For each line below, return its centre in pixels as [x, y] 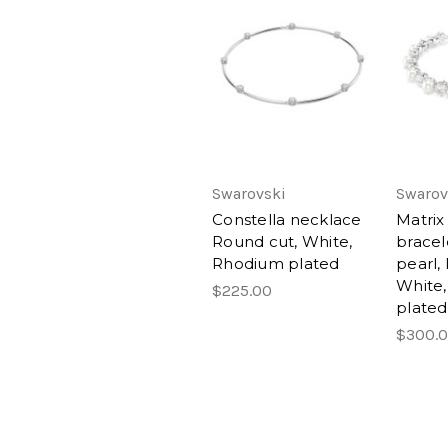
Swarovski [249, 193]
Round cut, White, [282, 241]
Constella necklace [287, 219]
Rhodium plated [276, 263]
